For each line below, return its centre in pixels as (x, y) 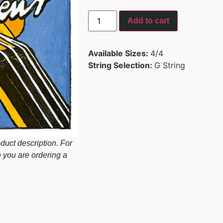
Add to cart (149, 20)
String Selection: (121, 65)
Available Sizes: (119, 53)
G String (170, 65)
